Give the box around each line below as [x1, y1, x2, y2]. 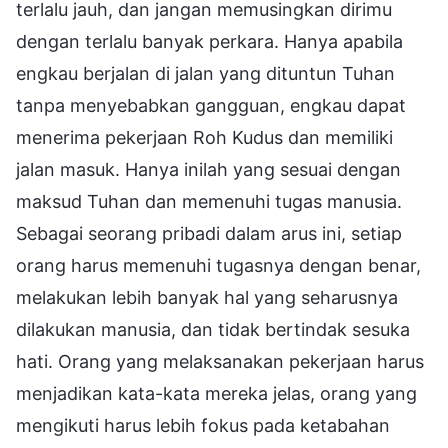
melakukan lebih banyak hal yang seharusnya [16, 286, 398, 308]
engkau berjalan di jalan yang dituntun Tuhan [16, 62, 395, 84]
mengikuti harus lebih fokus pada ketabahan [16, 414, 390, 436]
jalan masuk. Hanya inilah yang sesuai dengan [16, 158, 401, 180]
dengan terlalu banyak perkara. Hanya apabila [16, 30, 403, 52]
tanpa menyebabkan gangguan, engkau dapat [16, 94, 406, 116]
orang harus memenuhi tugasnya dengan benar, [16, 254, 421, 276]
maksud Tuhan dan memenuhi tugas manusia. [16, 190, 402, 212]
